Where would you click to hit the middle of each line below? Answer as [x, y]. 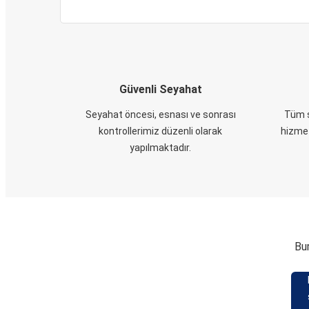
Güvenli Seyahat [160, 89]
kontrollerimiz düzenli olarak [160, 131]
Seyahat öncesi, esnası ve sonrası [160, 114]
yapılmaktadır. [160, 148]
